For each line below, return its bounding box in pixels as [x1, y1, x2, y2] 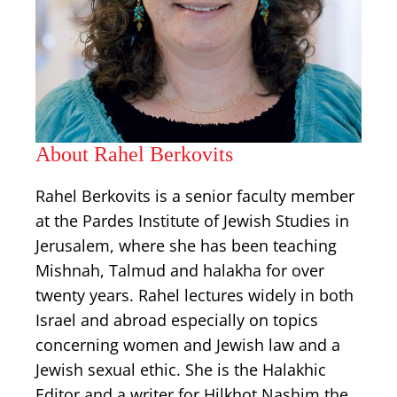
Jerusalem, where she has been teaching [35, 235, 337, 256]
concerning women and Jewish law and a [35, 334, 340, 355]
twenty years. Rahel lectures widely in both [35, 284, 354, 306]
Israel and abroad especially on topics [35, 309, 318, 331]
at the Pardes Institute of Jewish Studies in [35, 210, 349, 231]
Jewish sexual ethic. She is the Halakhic [35, 359, 326, 380]
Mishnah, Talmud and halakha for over [35, 260, 324, 281]
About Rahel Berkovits [35, 143, 233, 166]
